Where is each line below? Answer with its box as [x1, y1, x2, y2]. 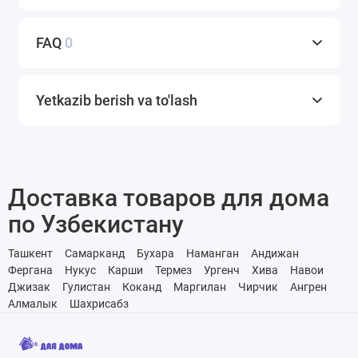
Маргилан [173, 280, 226, 294]
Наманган [186, 246, 239, 261]
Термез [155, 263, 192, 277]
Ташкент [8, 246, 53, 261]
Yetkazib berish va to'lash [36, 91, 197, 109]
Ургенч [204, 263, 240, 277]
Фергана [8, 263, 53, 277]
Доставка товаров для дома [8, 183, 329, 212]
